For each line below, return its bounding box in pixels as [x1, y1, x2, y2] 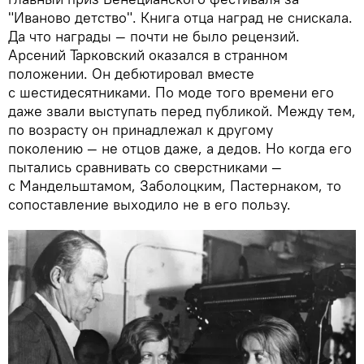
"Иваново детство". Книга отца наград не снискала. [8, 8, 353, 27]
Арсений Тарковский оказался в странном [8, 45, 288, 64]
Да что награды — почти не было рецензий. [8, 27, 300, 45]
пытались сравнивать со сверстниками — [8, 158, 282, 176]
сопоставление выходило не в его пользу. [8, 195, 291, 214]
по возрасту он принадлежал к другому [8, 120, 273, 139]
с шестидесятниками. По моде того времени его [8, 83, 334, 102]
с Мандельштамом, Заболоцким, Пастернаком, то [8, 176, 341, 195]
